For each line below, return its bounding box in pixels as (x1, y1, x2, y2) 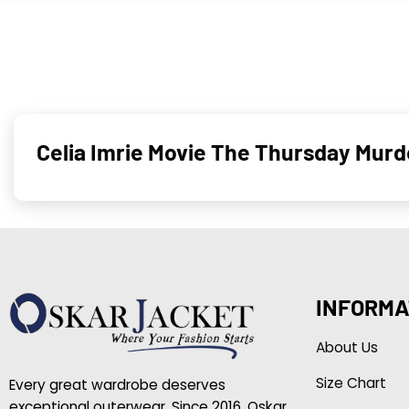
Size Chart (315, 372, 386, 393)
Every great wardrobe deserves (8, 374, 225, 394)
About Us (315, 337, 378, 357)
